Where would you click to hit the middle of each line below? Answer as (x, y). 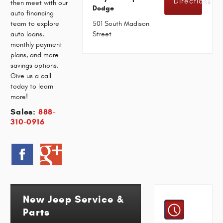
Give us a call (31, 76)
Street (102, 34)
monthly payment (37, 44)
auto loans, (27, 34)
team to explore (35, 23)
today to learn (32, 86)
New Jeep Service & (73, 199)
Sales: (23, 112)
